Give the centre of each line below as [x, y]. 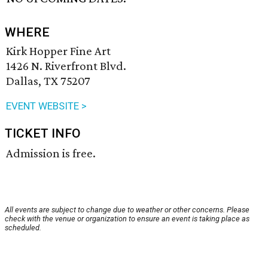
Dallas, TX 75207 [48, 81]
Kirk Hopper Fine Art [58, 51]
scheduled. [23, 228]
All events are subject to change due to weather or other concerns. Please [127, 210]
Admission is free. [51, 153]
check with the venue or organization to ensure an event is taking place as [127, 219]
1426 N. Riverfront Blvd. [66, 66]
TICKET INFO [43, 134]
